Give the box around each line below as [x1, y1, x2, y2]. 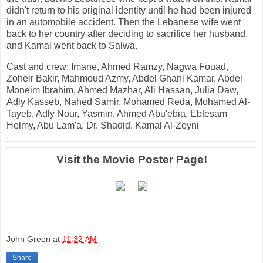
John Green [6, 234, 50, 244]
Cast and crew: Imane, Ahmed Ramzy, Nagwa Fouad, [6, 62, 228, 72]
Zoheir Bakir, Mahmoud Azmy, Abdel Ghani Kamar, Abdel [6, 73, 242, 84]
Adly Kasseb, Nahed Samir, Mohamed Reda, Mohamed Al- [6, 97, 250, 107]
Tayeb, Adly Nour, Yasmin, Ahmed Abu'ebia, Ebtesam [6, 109, 227, 119]
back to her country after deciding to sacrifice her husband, [6, 29, 248, 39]
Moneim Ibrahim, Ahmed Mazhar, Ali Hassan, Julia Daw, [6, 85, 238, 96]
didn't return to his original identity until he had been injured [6, 5, 251, 16]
